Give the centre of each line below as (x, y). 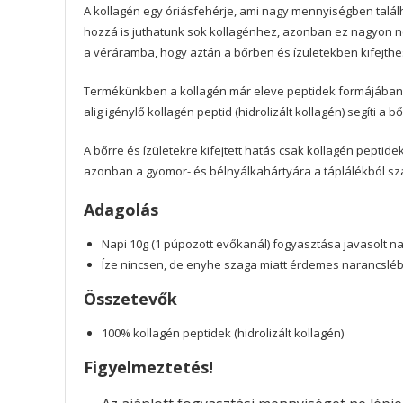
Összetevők (130, 299)
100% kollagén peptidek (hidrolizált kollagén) (223, 333)
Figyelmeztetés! (148, 367)
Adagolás (121, 210)
